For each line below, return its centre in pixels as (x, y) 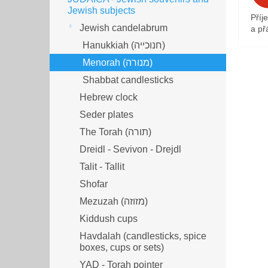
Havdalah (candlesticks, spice (143, 236)
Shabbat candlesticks (128, 80)
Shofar (94, 184)
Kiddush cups (109, 218)
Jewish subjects (101, 10)
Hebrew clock (109, 97)
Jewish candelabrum (124, 28)
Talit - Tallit (102, 166)
